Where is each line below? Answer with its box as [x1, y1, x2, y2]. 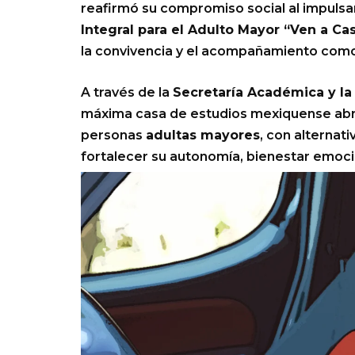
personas [81, 128, 146, 143]
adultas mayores [146, 128, 260, 143]
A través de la [81, 85, 173, 100]
